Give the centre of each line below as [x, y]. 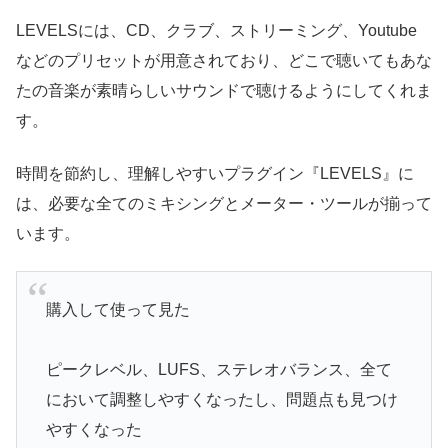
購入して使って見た [117, 309]
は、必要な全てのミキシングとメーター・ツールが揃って [224, 203]
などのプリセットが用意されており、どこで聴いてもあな [224, 61]
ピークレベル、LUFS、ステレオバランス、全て [218, 369]
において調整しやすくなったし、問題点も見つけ [221, 399]
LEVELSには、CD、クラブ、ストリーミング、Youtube [216, 31]
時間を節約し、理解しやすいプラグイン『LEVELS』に [215, 173]
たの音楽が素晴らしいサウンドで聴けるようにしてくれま [224, 91]
